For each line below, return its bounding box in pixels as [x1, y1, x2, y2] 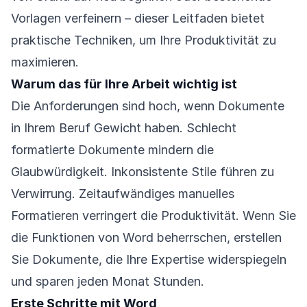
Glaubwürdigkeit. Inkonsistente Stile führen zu [11, 164, 274, 179]
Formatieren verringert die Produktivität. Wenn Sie [11, 208, 296, 223]
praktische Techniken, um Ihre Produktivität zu [11, 33, 276, 47]
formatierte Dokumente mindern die [11, 143, 214, 157]
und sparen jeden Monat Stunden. [11, 274, 204, 288]
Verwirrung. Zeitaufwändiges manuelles [11, 186, 234, 201]
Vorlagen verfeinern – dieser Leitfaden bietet [11, 11, 265, 25]
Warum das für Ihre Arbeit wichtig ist [11, 77, 237, 91]
